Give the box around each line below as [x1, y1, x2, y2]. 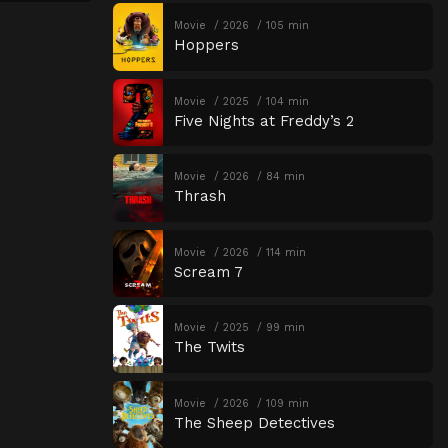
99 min [265, 321, 305, 335]
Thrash [173, 187, 226, 206]
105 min [265, 19, 309, 33]
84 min [265, 170, 305, 184]
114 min [265, 245, 306, 259]
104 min [265, 94, 309, 108]
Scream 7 [173, 262, 243, 281]
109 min [265, 396, 309, 410]
